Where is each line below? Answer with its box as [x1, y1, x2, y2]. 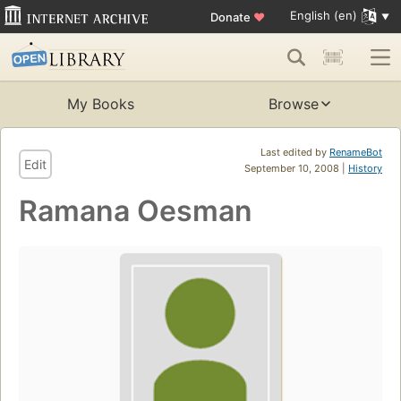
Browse [269, 95, 319, 114]
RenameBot [329, 146, 382, 159]
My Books [66, 95, 134, 114]
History [348, 162, 382, 175]
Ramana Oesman [19, 193, 252, 229]
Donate [209, 9, 253, 24]
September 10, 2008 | [244, 162, 348, 175]
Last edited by [260, 146, 329, 159]
